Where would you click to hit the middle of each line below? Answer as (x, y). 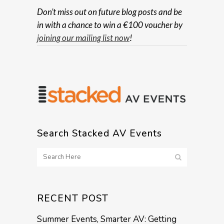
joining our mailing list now (83, 37)
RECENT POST (73, 198)
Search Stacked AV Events (99, 133)
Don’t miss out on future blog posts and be (109, 11)
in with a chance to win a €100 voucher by (110, 24)
